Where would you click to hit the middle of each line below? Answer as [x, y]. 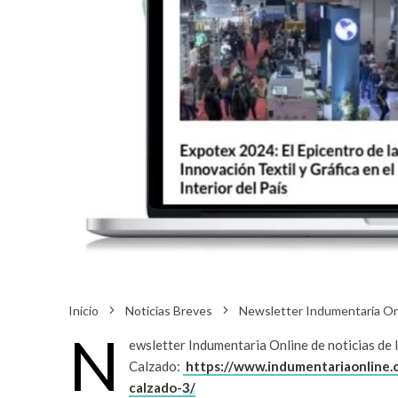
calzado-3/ [162, 388]
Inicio [84, 311]
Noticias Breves [169, 311]
